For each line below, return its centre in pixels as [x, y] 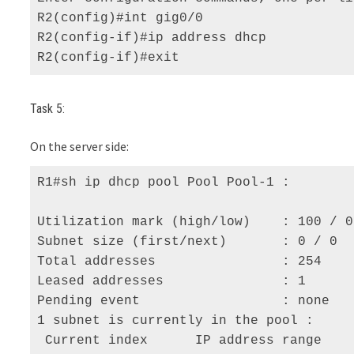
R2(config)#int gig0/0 [124, 18]
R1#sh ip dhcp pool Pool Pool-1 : [164, 183]
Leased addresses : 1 [176, 282]
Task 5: [48, 109]
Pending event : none [188, 301]
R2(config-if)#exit [109, 57]
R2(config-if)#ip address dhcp [156, 38]
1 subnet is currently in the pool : [176, 321]
